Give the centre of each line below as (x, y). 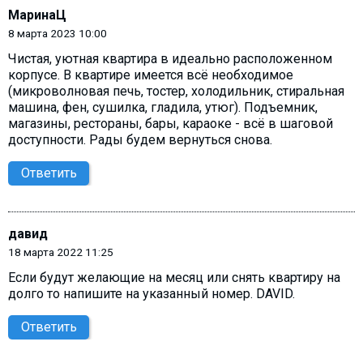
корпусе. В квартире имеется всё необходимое (151, 75)
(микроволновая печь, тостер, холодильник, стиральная (176, 92)
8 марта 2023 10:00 (58, 33)
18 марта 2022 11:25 (61, 252)
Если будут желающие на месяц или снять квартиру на (174, 278)
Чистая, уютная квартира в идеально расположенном (170, 59)
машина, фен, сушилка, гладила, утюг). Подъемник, (163, 108)
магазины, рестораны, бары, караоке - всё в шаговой (171, 124)
